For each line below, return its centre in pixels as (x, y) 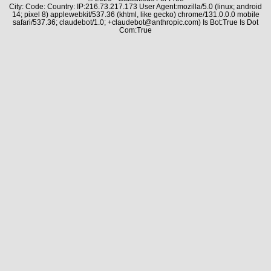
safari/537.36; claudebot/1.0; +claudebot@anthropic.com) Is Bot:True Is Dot (135, 22)
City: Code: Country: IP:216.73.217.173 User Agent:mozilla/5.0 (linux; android (135, 6)
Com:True (135, 30)
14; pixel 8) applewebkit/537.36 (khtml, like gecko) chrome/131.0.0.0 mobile (135, 14)
